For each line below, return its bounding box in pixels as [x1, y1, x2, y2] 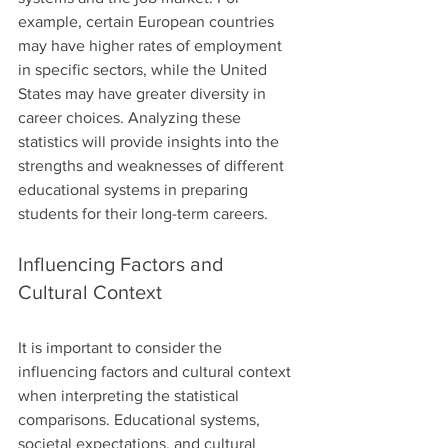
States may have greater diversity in [18, 84, 270, 102]
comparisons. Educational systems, [18, 410, 264, 428]
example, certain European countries [18, 12, 278, 30]
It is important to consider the [18, 338, 226, 356]
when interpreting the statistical [18, 386, 243, 404]
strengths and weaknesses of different [18, 156, 288, 174]
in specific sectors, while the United [18, 60, 271, 78]
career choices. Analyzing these [18, 108, 245, 126]
